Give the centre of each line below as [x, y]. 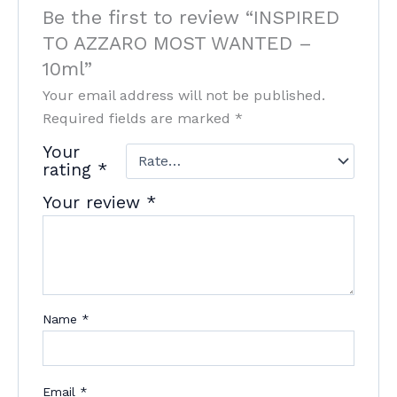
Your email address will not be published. [183, 95]
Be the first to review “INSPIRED [191, 17]
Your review [94, 202]
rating [70, 169]
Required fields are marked [138, 118]
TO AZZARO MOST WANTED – [177, 43]
